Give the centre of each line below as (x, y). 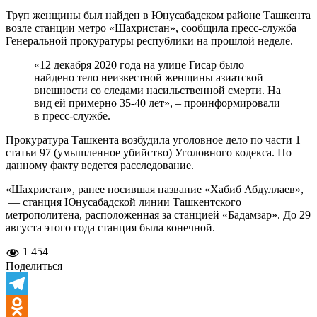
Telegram (27, 306)
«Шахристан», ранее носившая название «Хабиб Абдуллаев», (155, 189)
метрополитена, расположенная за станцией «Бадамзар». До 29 (158, 214)
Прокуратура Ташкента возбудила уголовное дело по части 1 (153, 139)
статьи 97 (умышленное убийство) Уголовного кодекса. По (149, 152)
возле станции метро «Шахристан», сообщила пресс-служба (151, 28)
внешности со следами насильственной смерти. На (157, 90)
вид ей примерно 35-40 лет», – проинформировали (157, 103)
